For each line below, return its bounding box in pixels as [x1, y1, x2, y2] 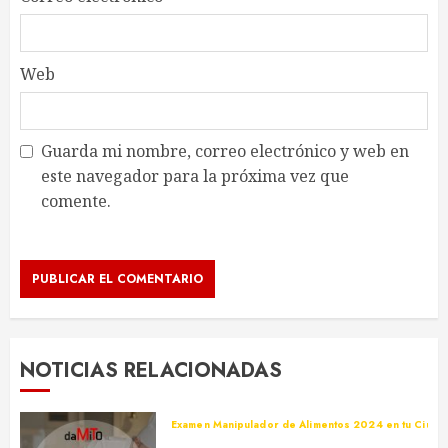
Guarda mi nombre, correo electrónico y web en [41, 140, 409, 163]
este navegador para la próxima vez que [41, 165, 349, 188]
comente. [41, 190, 111, 213]
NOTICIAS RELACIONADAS [20, 356, 282, 386]
